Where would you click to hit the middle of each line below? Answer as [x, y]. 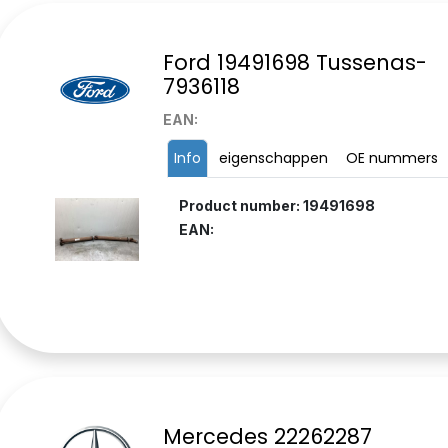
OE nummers [391, 158]
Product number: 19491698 [276, 206]
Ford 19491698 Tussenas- [294, 63]
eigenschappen [273, 158]
